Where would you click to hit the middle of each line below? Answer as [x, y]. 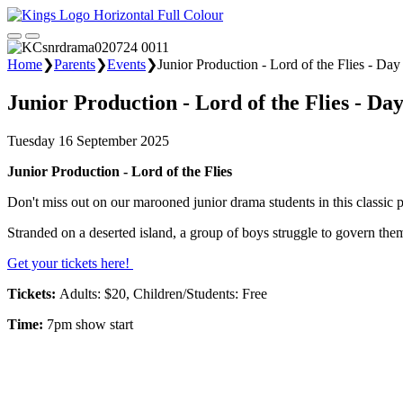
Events [126, 64]
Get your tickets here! [70, 263]
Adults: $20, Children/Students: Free [165, 293]
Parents [75, 64]
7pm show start [90, 324]
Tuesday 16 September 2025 [88, 140]
